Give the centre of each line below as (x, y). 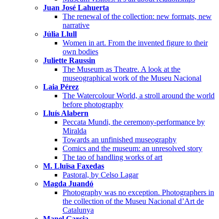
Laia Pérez (61, 87)
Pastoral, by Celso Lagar (100, 175)
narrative (76, 25)
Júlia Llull (60, 34)
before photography (93, 105)
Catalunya (78, 210)
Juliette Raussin (69, 61)
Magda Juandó (68, 184)
